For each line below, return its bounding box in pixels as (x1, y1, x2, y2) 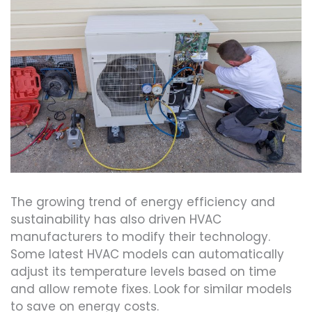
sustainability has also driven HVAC (10, 210, 221, 228)
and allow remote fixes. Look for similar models (10, 280, 292, 297)
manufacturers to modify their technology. (10, 228, 270, 245)
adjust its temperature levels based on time (10, 263, 276, 280)
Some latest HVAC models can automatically (10, 245, 284, 263)
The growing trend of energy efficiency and (10, 193, 275, 210)
